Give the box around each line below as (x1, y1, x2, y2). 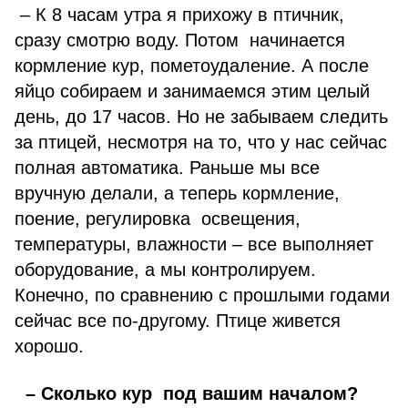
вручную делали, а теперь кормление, (15, 183, 340, 203)
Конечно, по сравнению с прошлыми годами (15, 285, 390, 305)
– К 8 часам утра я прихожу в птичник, (15, 5, 344, 25)
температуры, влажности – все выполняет (15, 234, 373, 254)
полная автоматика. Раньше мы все (15, 158, 320, 178)
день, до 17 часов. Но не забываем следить (15, 107, 388, 127)
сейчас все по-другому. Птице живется (15, 311, 341, 331)
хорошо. (15, 336, 84, 356)
